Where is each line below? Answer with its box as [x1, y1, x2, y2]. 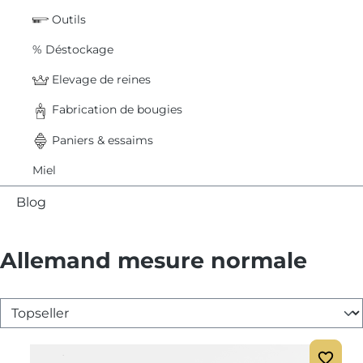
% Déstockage [32, 41, 113, 57]
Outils [49, 11, 86, 27]
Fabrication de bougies [49, 102, 182, 117]
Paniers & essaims [49, 132, 153, 147]
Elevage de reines [49, 71, 151, 87]
